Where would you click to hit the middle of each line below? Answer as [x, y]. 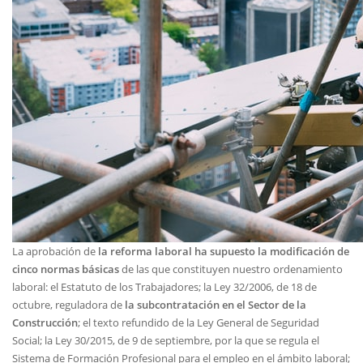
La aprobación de [55, 251]
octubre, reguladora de [67, 305]
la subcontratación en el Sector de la [214, 305]
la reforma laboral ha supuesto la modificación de [224, 251]
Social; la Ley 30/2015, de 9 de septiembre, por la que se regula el [166, 340]
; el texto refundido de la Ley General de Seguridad [199, 322]
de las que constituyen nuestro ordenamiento [231, 269]
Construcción [45, 322]
